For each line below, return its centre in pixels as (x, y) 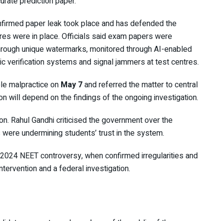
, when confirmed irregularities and (140, 156)
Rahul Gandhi (33, 121)
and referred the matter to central (140, 85)
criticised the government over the (113, 121)
